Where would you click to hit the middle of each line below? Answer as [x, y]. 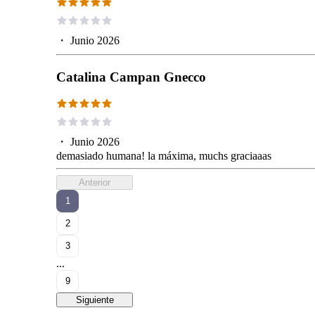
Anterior [95, 182]
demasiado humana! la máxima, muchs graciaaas [164, 155]
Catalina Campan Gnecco [131, 77]
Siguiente [95, 300]
